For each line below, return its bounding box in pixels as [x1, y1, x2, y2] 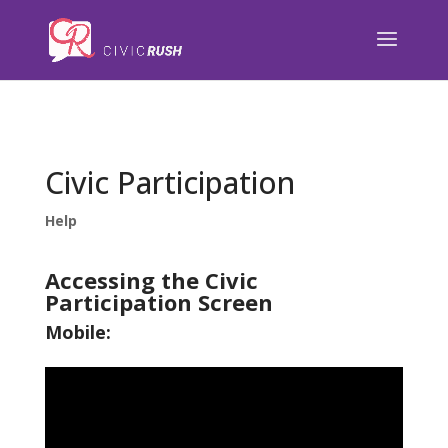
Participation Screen [44, 287, 273, 317]
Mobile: [44, 320, 111, 344]
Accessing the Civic [44, 265, 258, 295]
